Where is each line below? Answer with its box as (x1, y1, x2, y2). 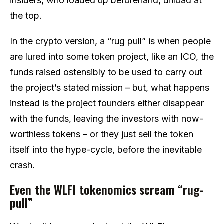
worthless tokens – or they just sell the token (10, 128, 193, 139)
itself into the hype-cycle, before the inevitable (10, 144, 202, 155)
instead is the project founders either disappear (10, 97, 204, 108)
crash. (10, 159, 35, 170)
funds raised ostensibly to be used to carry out (10, 66, 202, 77)
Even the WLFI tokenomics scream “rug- (10, 180, 204, 198)
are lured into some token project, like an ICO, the (10, 51, 214, 62)
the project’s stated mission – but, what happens (10, 82, 209, 93)
